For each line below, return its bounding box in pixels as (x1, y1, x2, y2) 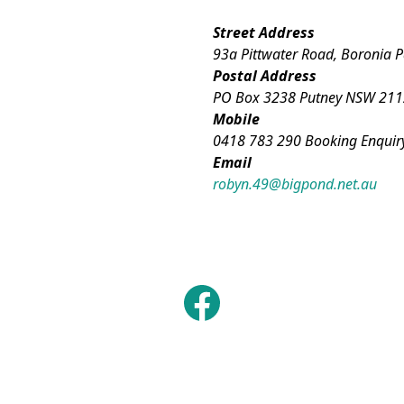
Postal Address (212, 66, 317, 86)
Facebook (200, 281, 267, 301)
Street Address (212, 23, 315, 42)
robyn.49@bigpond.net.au (212, 174, 377, 194)
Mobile (212, 109, 260, 129)
